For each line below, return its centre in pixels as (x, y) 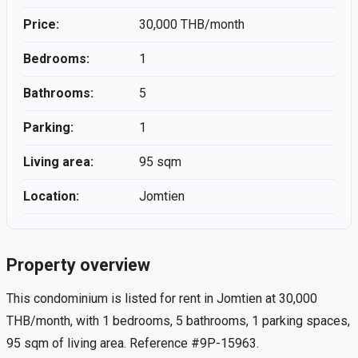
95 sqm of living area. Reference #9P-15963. (133, 343)
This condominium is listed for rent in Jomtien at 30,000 (162, 298)
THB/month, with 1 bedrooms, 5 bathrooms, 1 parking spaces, (178, 320)
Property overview (78, 265)
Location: (51, 197)
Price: (41, 25)
